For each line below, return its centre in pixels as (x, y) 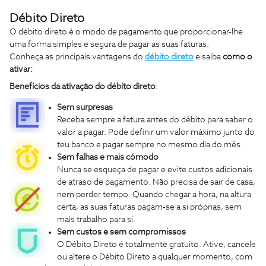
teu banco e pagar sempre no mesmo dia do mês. (150, 145)
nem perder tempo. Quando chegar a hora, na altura (154, 194)
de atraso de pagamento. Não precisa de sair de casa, (156, 182)
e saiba (208, 57)
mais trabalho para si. (96, 219)
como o (237, 57)
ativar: (21, 69)
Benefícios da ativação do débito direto (83, 86)
